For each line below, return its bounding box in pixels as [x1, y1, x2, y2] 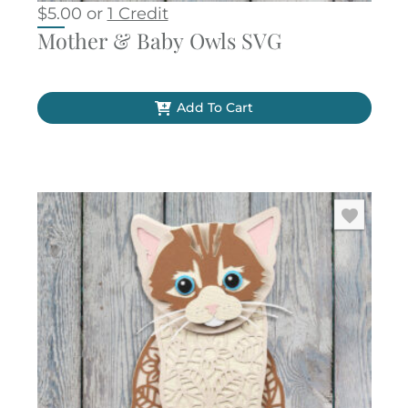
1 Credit [107, 3, 168, 24]
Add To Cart [176, 99, 253, 117]
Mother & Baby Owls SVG [36, 25, 281, 55]
